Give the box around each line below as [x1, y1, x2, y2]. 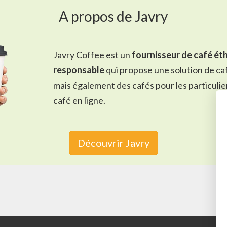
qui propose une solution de [104, 64, 216, 75]
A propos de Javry [59, 8, 168, 25]
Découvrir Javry [77, 137, 149, 149]
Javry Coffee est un [53, 49, 132, 60]
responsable [53, 64, 104, 75]
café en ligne [53, 94, 103, 106]
